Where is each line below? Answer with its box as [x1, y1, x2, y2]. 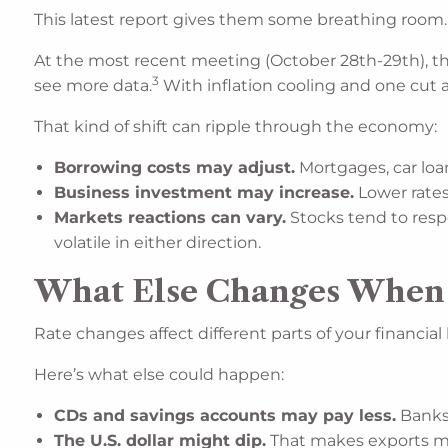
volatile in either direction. [54, 233, 262, 253]
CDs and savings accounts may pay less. [54, 406, 397, 426]
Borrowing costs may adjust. [54, 158, 296, 178]
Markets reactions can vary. [54, 208, 287, 228]
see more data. [34, 76, 153, 96]
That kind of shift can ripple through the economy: [34, 117, 438, 137]
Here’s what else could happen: [34, 365, 285, 385]
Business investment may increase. [54, 183, 355, 203]
